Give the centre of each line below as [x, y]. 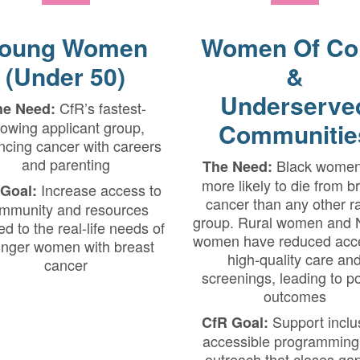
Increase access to [99, 190]
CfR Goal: [237, 322]
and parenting [65, 164]
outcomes [295, 296]
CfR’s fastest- [100, 108]
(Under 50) [65, 76]
